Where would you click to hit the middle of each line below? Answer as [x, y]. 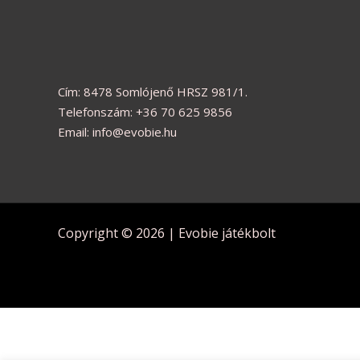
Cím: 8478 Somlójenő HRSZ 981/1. [153, 91]
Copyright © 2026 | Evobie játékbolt [167, 233]
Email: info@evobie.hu [117, 131]
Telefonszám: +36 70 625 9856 [145, 111]
